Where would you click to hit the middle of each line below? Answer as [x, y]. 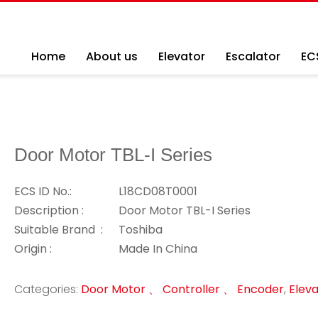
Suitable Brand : [58, 230]
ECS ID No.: [43, 191]
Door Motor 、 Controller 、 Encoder [182, 289]
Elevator [182, 56]
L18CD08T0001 [158, 191]
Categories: [47, 289]
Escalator [253, 56]
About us [112, 56]
